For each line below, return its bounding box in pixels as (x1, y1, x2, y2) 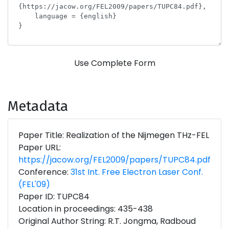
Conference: (18, 166, 71, 178)
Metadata (8, 98, 68, 114)
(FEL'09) (18, 178, 50, 190)
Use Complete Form (74, 57, 155, 69)
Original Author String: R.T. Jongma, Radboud (18, 215, 196, 227)
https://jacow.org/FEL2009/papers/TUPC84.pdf (18, 154, 211, 166)
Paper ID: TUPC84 (18, 191, 89, 202)
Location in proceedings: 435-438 (18, 203, 153, 215)
